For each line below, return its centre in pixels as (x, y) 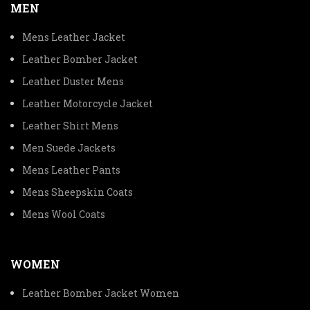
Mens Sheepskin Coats (77, 192)
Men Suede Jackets (69, 148)
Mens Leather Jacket (74, 37)
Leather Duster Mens (73, 81)
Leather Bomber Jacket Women (101, 293)
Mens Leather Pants (71, 170)
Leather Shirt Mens (70, 126)
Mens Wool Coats (64, 214)
